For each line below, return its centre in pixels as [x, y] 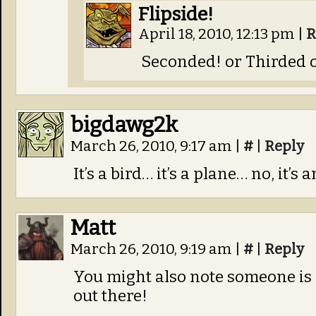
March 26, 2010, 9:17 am [153, 146]
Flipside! [176, 14]
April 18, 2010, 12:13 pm [218, 34]
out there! [110, 296]
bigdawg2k [124, 125]
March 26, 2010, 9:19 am [153, 249]
